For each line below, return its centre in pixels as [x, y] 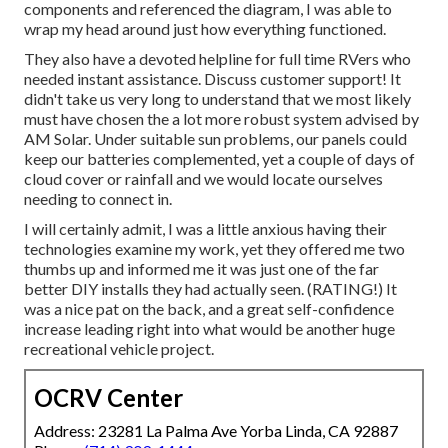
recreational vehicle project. [119, 348]
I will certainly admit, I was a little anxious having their [205, 228]
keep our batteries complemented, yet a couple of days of [219, 158]
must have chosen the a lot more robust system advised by [221, 118]
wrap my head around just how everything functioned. [205, 28]
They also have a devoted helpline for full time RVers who [217, 58]
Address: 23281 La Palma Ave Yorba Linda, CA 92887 [216, 430]
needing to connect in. [98, 198]
